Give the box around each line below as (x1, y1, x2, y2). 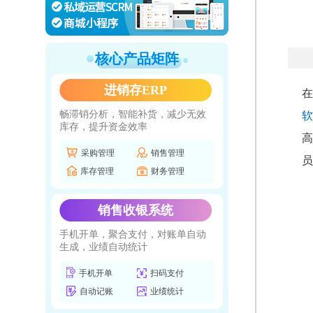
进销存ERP (104, 83, 167, 97)
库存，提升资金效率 (59, 122, 147, 132)
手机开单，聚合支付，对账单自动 (59, 229, 206, 240)
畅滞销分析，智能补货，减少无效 (59, 109, 206, 119)
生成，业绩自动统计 (59, 242, 147, 252)
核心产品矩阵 (95, 51, 179, 66)
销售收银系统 (98, 203, 173, 217)
